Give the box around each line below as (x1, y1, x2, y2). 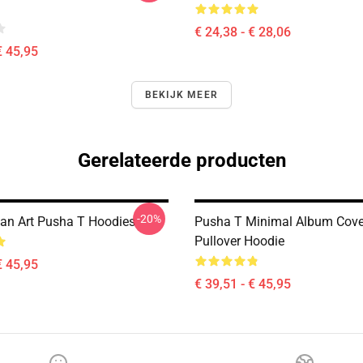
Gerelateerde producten (77, 149, 286, 172)
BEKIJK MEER (144, 89, 219, 100)
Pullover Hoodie (194, 233, 284, 249)
